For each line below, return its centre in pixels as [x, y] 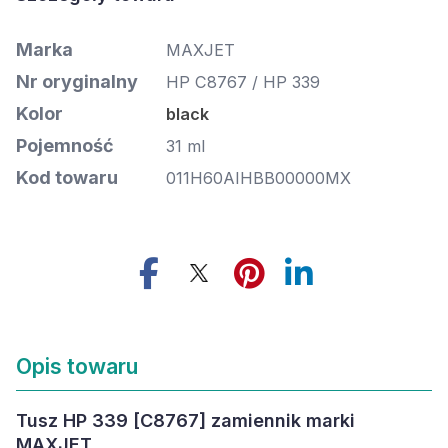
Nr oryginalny [77, 81]
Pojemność [65, 145]
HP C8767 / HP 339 [243, 82]
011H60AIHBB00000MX [258, 178]
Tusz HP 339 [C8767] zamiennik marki [185, 420]
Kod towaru [67, 177]
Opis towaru [77, 366]
